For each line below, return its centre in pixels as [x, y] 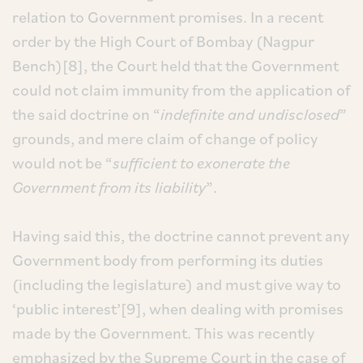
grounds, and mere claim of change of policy [165, 139]
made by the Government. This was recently [163, 333]
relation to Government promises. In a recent [168, 17]
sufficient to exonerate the [201, 163]
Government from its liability [109, 187]
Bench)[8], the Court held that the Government [175, 66]
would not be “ [62, 163]
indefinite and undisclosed [250, 114]
